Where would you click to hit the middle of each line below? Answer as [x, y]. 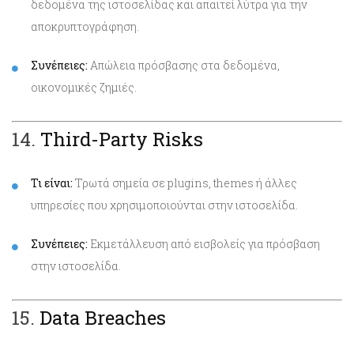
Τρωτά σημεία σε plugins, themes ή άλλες [185, 183]
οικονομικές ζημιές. [84, 87]
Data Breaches [103, 317]
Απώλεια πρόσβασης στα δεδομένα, [184, 65]
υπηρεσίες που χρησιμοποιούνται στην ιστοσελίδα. [164, 205]
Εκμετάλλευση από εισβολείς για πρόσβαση [204, 243]
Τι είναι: [52, 183]
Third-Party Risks [122, 139]
